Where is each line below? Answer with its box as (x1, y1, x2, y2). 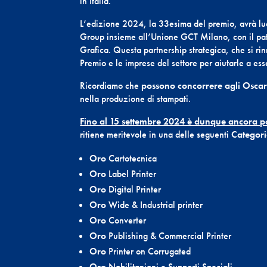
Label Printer (108, 167, 157, 181)
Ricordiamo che (80, 79, 142, 92)
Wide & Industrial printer (108, 198, 203, 212)
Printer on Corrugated (108, 245, 191, 258)
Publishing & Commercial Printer (108, 229, 232, 243)
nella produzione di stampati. (80, 92, 191, 105)
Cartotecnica (108, 152, 157, 165)
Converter (108, 214, 147, 227)
